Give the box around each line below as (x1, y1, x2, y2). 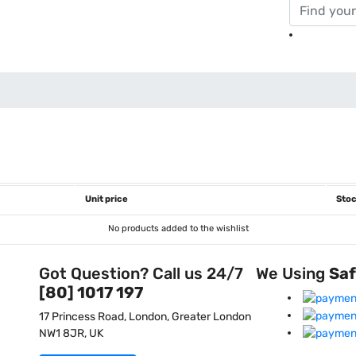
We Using (256, 264, 329, 283)
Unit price (85, 194, 128, 204)
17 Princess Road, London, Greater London (39, 310, 251, 323)
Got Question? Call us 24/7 (39, 264, 243, 283)
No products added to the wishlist (107, 223, 249, 234)
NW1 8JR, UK (39, 327, 103, 340)
